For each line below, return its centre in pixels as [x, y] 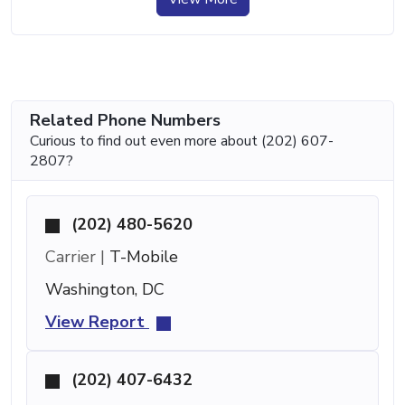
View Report [97, 321]
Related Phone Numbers [125, 120]
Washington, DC [105, 289]
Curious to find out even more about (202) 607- [182, 141]
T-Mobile [141, 256]
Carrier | [75, 256]
